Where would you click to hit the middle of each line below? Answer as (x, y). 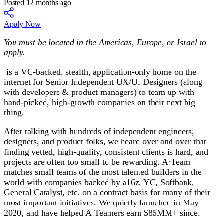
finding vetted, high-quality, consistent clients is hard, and (106, 152)
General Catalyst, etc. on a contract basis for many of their (107, 193)
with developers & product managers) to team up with (99, 92)
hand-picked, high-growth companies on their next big (100, 102)
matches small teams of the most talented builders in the (103, 172)
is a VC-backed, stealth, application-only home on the (100, 71)
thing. (15, 112)
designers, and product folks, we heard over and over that (105, 142)
